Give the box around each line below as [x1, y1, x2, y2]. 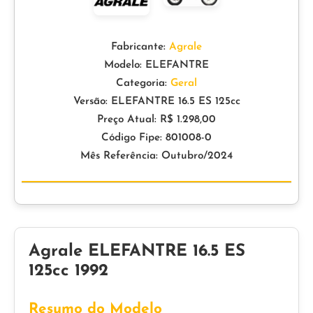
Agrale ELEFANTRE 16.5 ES [29, 243, 245, 260]
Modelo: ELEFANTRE [104, 60, 209, 71]
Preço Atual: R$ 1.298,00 [97, 115, 216, 125]
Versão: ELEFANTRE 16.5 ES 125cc [73, 96, 240, 107]
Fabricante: [111, 42, 169, 52]
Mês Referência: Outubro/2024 [80, 151, 233, 161]
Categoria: [116, 78, 170, 89]
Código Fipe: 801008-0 [101, 133, 212, 143]
